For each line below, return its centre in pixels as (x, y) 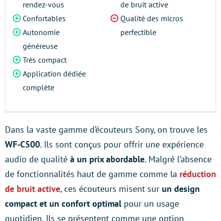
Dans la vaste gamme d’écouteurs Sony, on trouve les (106, 129)
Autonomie (41, 32)
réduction (198, 174)
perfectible (138, 32)
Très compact (45, 60)
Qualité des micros (152, 18)
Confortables (44, 18)
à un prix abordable (107, 159)
